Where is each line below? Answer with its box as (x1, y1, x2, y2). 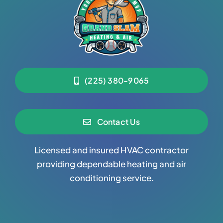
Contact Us (97, 116, 140, 127)
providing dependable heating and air (37, 158, 186, 170)
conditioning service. (69, 172, 154, 184)
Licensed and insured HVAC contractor (34, 144, 189, 156)
